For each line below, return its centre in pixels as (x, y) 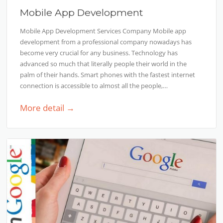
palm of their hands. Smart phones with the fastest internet (108, 75)
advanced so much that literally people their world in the (104, 64)
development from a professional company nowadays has (106, 42)
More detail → (48, 108)
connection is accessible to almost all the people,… (94, 86)
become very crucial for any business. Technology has (99, 53)
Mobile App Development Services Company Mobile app (103, 31)
